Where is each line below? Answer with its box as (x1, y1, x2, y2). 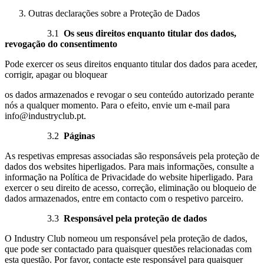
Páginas (64, 131, 95, 141)
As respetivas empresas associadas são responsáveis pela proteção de (5, 151, 259, 161)
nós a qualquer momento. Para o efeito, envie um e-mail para (5, 100, 230, 111)
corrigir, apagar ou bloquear (5, 70, 107, 80)
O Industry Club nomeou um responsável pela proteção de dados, (5, 233, 247, 244)
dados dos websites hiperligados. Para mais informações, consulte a (5, 161, 254, 172)
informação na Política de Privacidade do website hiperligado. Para (5, 172, 253, 183)
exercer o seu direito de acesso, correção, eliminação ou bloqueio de (5, 183, 256, 193)
